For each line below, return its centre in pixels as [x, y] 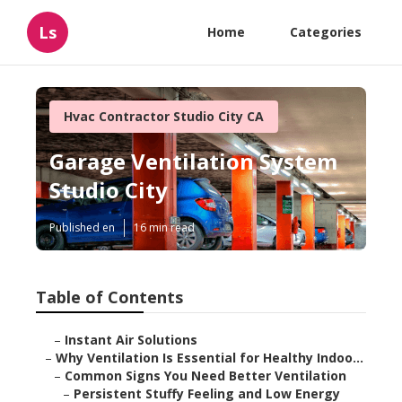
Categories [326, 32]
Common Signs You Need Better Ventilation [205, 376]
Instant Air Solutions [131, 340]
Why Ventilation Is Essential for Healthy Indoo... [210, 358]
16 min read [164, 228]
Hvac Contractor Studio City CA [164, 116]
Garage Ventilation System [193, 162]
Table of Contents [109, 297]
